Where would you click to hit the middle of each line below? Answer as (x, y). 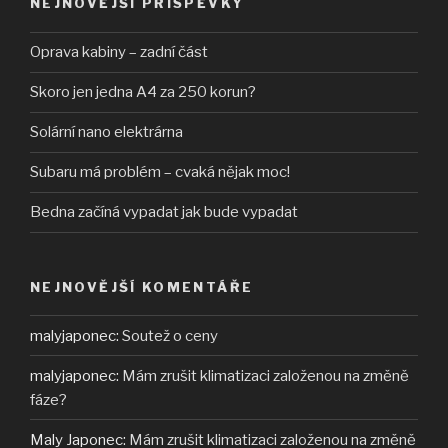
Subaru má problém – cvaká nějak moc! (160, 172)
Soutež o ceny (170, 335)
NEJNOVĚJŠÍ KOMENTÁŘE (142, 286)
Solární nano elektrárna (106, 132)
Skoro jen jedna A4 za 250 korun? (143, 92)
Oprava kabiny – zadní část (119, 52)
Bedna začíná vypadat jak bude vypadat (164, 212)
